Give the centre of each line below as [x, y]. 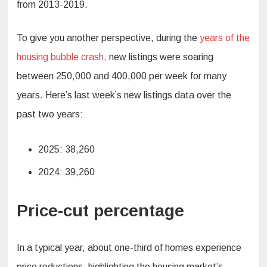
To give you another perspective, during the [108, 38]
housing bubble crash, [62, 57]
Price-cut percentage [100, 211]
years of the [225, 38]
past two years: [50, 114]
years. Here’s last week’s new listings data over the [124, 95]
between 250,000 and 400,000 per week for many [122, 76]
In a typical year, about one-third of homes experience [129, 248]
